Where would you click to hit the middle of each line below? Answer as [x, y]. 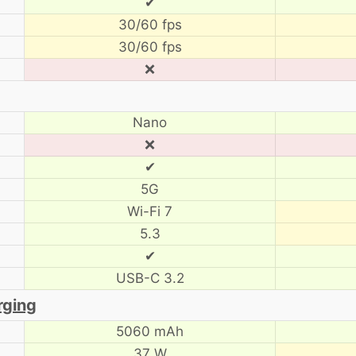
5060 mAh [150, 331]
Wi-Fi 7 [150, 211]
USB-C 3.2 [150, 278]
